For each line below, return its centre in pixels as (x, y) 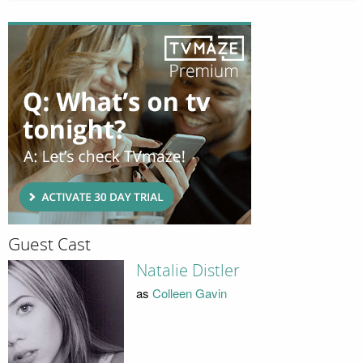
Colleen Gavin (189, 293)
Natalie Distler (188, 270)
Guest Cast (49, 245)
